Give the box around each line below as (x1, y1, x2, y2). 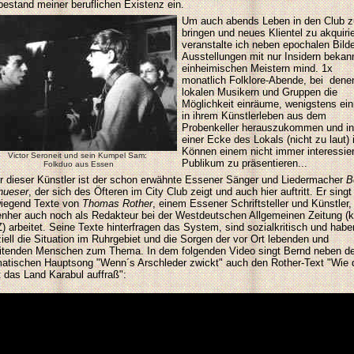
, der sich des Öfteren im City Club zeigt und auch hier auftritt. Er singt (28, 186, 352, 198)
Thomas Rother (82, 198, 153, 209)
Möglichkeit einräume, (182, 98, 282, 110)
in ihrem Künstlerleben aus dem (182, 110, 326, 122)
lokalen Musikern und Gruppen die (182, 86, 337, 98)
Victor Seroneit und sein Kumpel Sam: (7, 151, 149, 160)
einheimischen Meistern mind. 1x (182, 62, 333, 74)
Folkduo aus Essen (43, 160, 114, 168)
